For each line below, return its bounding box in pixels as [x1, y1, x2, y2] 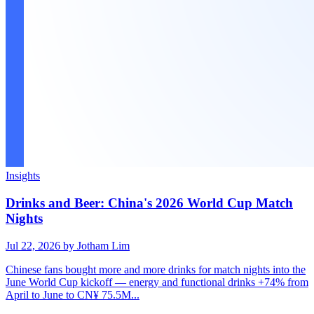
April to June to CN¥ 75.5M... [6, 288, 139, 301]
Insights [6, 170, 40, 182]
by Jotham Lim [63, 239, 130, 252]
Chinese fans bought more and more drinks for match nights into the [6, 263, 306, 275]
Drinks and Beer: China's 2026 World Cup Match [6, 196, 293, 210]
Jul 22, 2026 [6, 239, 63, 252]
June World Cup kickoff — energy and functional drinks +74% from [6, 275, 308, 288]
